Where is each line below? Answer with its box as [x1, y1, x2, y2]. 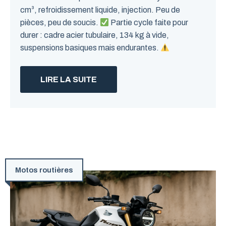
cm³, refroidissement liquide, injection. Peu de [20, 6, 180, 14]
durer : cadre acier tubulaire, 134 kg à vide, [20, 31, 169, 39]
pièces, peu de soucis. [20, 18, 100, 27]
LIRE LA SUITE [40, 75, 97, 84]
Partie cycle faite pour [109, 18, 189, 27]
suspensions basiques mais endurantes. [20, 43, 160, 52]
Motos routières [15, 166, 73, 174]
